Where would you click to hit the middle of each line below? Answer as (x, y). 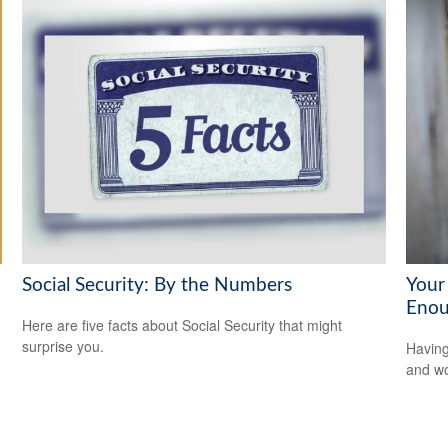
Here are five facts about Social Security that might (182, 325)
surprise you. (63, 346)
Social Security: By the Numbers (157, 285)
